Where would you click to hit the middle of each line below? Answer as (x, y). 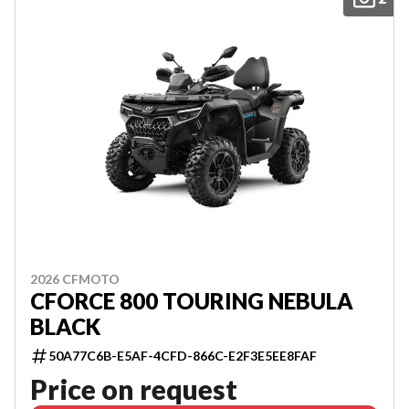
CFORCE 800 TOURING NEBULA (192, 301)
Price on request (134, 389)
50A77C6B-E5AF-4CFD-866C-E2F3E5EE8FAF (183, 356)
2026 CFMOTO (75, 279)
